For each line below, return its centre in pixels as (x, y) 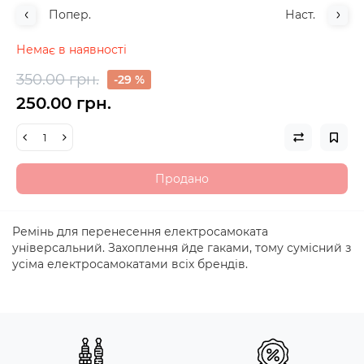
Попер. (70, 15)
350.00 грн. (58, 80)
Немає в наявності (71, 50)
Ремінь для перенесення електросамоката (140, 232)
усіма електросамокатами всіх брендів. (130, 264)
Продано (182, 179)
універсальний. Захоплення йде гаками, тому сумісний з (182, 248)
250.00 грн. (64, 104)
